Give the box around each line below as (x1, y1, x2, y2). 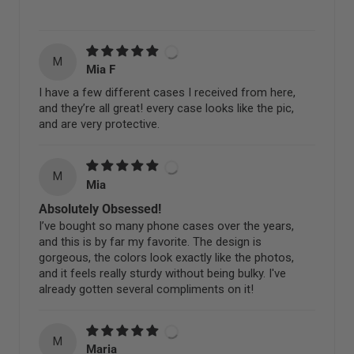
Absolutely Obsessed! (39, 201, 161, 217)
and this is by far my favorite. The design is (39, 235, 262, 250)
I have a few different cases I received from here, (39, 85, 296, 100)
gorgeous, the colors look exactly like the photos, (39, 250, 294, 265)
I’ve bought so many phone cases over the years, (39, 219, 294, 234)
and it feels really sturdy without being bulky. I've (39, 266, 286, 281)
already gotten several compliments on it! (39, 282, 254, 297)
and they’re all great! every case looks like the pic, (39, 101, 294, 116)
